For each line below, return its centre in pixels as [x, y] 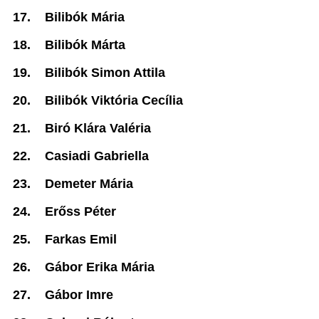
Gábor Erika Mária [100, 267]
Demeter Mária [89, 184]
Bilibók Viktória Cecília [114, 100]
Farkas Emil [81, 239]
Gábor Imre [79, 295]
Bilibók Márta [85, 45]
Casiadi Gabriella [97, 156]
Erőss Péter [80, 211]
